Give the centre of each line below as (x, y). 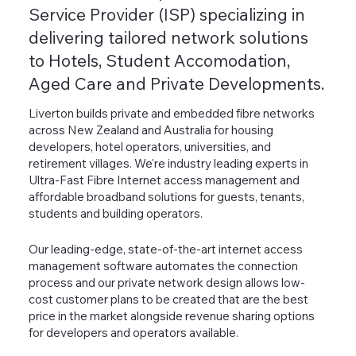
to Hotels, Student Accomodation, (159, 61)
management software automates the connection (163, 266)
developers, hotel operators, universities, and (149, 147)
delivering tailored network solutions (168, 38)
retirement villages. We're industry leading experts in (168, 164)
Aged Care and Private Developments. (176, 84)
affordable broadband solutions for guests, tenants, (166, 197)
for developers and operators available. (133, 333)
